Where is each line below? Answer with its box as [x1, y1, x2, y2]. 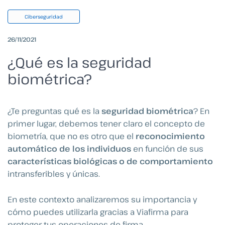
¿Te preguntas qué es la [8, 105, 101, 117]
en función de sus [131, 143, 203, 155]
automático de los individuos [8, 143, 131, 155]
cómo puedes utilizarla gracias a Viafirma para [8, 206, 188, 217]
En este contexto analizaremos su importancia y [8, 193, 197, 205]
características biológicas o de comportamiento [8, 156, 213, 167]
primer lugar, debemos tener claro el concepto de [8, 118, 205, 130]
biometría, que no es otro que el [8, 131, 136, 142]
